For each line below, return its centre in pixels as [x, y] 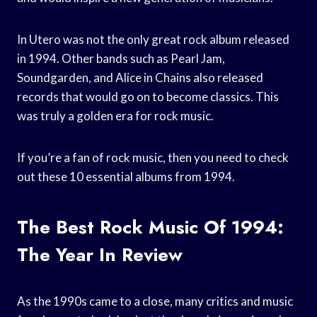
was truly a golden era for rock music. [115, 115]
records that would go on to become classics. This [148, 96]
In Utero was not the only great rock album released [153, 39]
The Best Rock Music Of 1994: [150, 227]
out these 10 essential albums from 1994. [126, 176]
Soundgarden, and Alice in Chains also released [140, 77]
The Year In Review [100, 254]
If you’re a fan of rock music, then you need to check [153, 157]
